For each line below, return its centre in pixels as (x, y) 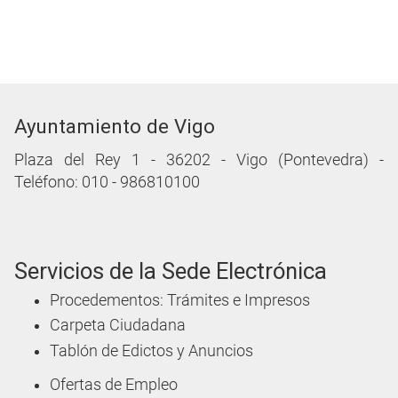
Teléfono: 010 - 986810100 (107, 183)
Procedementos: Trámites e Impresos (180, 300)
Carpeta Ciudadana (118, 326)
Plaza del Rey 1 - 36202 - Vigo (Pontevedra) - (199, 160)
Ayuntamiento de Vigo (115, 127)
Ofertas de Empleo (114, 385)
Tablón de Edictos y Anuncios (151, 350)
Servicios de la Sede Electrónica (171, 271)
